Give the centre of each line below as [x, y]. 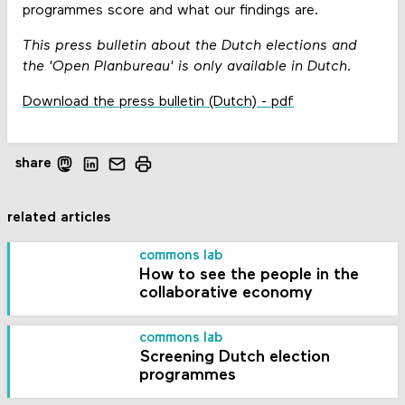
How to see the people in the [250, 275]
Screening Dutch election [235, 358]
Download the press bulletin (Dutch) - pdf [158, 103]
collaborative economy [226, 293]
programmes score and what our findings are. [170, 10]
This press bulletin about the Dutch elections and [189, 46]
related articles [59, 218]
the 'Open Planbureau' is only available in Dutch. [187, 66]
